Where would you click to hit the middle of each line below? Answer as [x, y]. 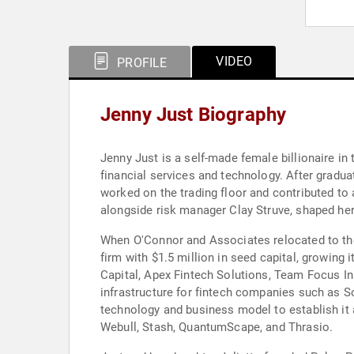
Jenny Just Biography [194, 115]
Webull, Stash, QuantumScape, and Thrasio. [217, 327]
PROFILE [141, 63]
